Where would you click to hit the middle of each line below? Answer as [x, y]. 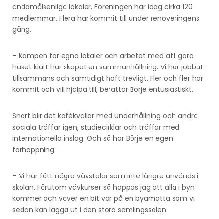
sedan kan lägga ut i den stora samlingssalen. [90, 209]
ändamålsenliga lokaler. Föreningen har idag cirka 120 [102, 7]
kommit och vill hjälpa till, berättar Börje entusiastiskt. [103, 89]
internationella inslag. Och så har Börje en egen [93, 138]
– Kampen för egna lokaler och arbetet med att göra [103, 55]
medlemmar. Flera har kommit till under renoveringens [106, 18]
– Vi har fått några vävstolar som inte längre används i [105, 176]
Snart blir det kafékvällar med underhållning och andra [105, 116]
